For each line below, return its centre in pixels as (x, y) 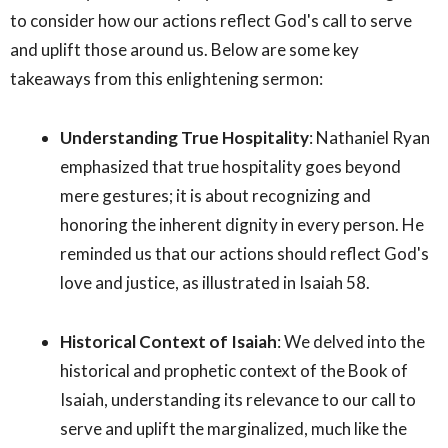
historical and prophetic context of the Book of (234, 370)
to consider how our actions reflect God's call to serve (211, 20)
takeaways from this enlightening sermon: (166, 78)
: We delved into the (351, 341)
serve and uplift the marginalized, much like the (233, 428)
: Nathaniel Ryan (369, 137)
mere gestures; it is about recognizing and (215, 195)
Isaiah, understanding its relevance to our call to (238, 399)
